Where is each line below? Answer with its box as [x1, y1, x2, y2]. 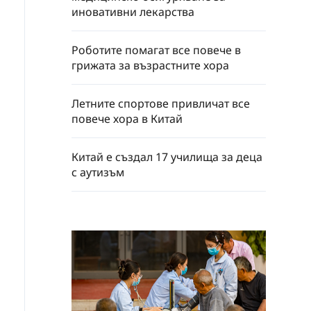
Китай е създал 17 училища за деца [72, 149, 262, 165]
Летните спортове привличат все [72, 96, 250, 112]
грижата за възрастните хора [72, 58, 229, 74]
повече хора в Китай [72, 111, 183, 127]
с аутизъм [72, 165, 124, 180]
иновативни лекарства [72, 4, 194, 20]
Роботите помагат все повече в [72, 42, 241, 58]
